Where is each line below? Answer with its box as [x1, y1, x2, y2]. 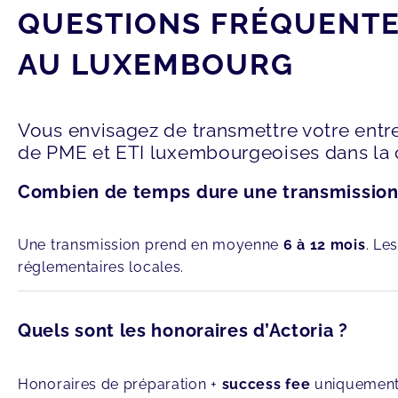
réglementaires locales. [18, 259, 185, 276]
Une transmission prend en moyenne [18, 236, 283, 254]
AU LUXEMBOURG [18, 47, 294, 83]
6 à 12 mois [283, 236, 366, 254]
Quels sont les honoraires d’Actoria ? [18, 320, 348, 342]
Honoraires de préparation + [18, 375, 222, 393]
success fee [221, 375, 311, 393]
